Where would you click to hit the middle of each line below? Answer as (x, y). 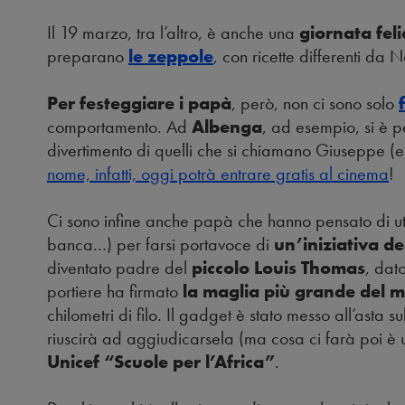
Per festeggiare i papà (139, 104)
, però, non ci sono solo (315, 104)
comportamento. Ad (119, 127)
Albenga (227, 127)
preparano (85, 57)
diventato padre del (119, 268)
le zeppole (171, 57)
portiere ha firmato (115, 292)
